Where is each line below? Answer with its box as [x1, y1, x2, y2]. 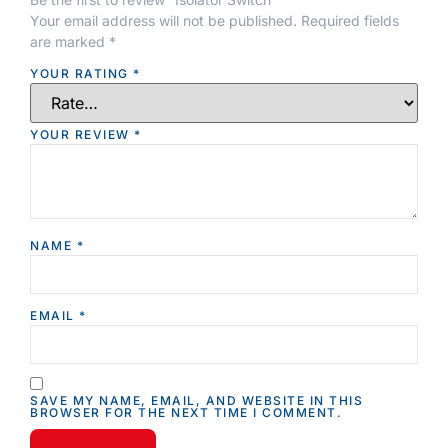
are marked [30, 32, 109, 50]
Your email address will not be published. [30, 11, 297, 29]
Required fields [301, 11, 399, 29]
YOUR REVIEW [30, 126, 134, 142]
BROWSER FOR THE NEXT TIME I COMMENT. [30, 404, 342, 420]
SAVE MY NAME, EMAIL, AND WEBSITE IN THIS [30, 392, 363, 408]
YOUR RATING [30, 65, 133, 81]
